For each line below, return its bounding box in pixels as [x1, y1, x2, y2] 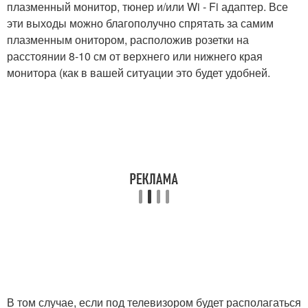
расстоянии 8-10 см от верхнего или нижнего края [7, 48, 263, 64]
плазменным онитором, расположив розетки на [7, 32, 249, 47]
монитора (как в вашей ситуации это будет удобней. [7, 65, 270, 80]
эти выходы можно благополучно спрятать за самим [7, 15, 274, 31]
